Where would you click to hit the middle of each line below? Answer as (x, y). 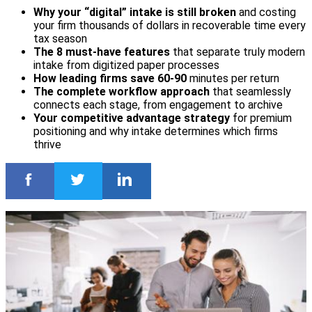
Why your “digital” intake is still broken (135, 13)
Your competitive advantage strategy (132, 118)
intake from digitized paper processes (126, 65)
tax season (60, 39)
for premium (261, 118)
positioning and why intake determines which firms (156, 132)
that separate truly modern (237, 52)
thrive (47, 145)
